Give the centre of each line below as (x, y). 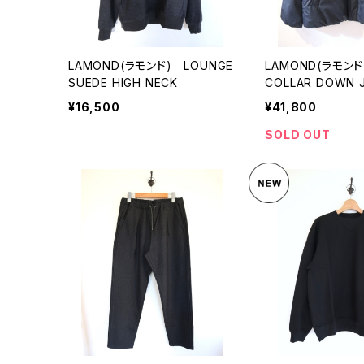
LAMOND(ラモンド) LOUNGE (151, 65)
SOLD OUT (298, 134)
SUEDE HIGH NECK (123, 82)
